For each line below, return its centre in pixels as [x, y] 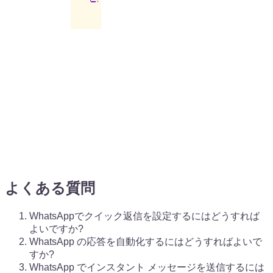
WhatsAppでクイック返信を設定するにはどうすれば [144, 216]
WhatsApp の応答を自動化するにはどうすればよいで [146, 241]
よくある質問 [50, 188]
